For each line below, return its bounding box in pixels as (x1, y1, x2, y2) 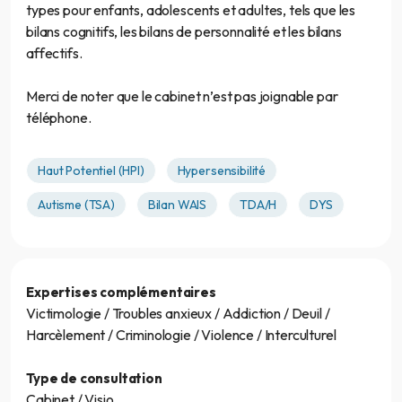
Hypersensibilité (177, 162, 267, 179)
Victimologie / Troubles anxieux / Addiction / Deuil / (26, 303, 330, 322)
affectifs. (26, 43, 83, 62)
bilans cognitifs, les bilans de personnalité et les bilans (26, 22, 342, 40)
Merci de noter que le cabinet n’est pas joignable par (26, 86, 338, 105)
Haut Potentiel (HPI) (38, 162, 144, 179)
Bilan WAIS (147, 196, 207, 213)
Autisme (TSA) (38, 196, 115, 213)
